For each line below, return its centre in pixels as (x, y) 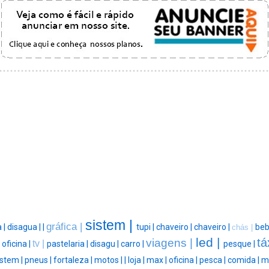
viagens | (171, 243)
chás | (243, 228)
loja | (137, 260)
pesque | (240, 244)
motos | (109, 260)
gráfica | (66, 227)
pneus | (39, 260)
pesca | (213, 260)
